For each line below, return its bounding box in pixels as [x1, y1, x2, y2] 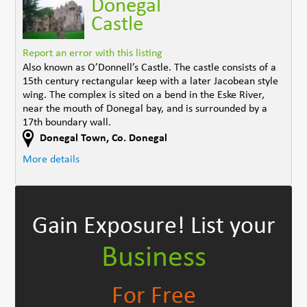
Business [101, 243, 206, 274]
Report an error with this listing [23, 48, 163, 60]
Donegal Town [40, 132, 107, 144]
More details [23, 154, 80, 166]
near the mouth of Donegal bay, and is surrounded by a [23, 103, 268, 115]
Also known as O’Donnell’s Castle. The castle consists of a [23, 62, 277, 74]
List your [190, 214, 275, 240]
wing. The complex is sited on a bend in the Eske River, [23, 90, 265, 101]
